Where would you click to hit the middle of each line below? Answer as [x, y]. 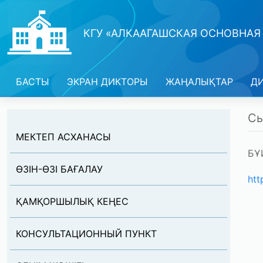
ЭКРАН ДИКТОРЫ [107, 82]
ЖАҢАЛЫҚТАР [199, 82]
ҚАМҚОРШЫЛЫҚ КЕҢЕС [72, 201]
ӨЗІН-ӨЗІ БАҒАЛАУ [59, 169]
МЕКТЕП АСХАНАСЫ [63, 137]
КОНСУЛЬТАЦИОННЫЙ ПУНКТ [86, 234]
